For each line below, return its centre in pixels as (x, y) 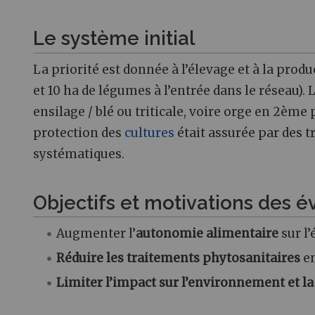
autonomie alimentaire (207, 234)
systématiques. (79, 154)
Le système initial (114, 38)
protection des (79, 133)
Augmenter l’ (96, 234)
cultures (149, 133)
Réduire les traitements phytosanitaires (179, 258)
